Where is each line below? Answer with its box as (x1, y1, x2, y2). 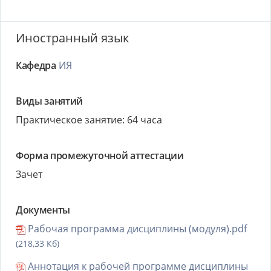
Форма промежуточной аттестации (16, 149, 184, 162)
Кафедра (16, 59, 56, 72)
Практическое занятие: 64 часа (16, 113, 162, 126)
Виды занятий (16, 94, 83, 108)
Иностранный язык (16, 30, 129, 46)
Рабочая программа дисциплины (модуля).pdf (25, 222, 247, 235)
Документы (16, 203, 70, 217)
